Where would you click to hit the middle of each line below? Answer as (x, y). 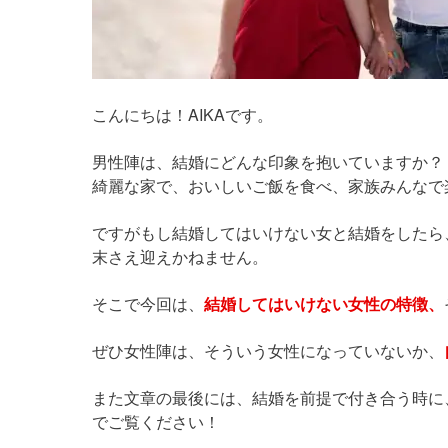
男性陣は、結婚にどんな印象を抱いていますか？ (268, 161)
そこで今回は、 (148, 303)
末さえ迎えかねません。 (180, 256)
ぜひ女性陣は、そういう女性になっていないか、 (268, 350)
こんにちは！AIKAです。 (182, 114)
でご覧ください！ (156, 421)
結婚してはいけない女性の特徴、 (324, 303)
